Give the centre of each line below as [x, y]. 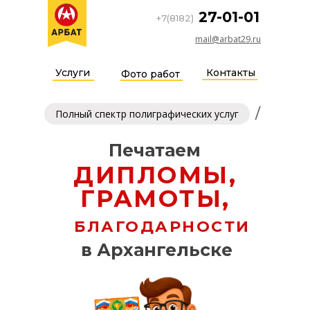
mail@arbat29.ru [228, 39]
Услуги [73, 73]
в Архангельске [157, 250]
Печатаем [155, 150]
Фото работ [151, 74]
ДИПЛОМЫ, [155, 175]
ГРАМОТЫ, [155, 199]
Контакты [231, 73]
